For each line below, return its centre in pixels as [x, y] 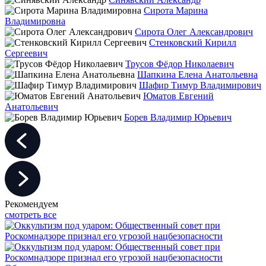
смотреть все [31, 214]
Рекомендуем [31, 204]
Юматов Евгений [178, 96]
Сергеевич [26, 53]
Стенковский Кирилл [193, 42]
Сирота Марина [176, 10]
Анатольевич [31, 106]
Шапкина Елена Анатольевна [197, 74]
